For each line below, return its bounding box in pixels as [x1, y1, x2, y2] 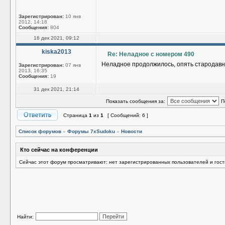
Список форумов [19, 129, 61, 134]
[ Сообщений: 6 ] [106, 113, 150, 118]
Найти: [17, 214, 34, 219]
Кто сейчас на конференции [20, 147, 98, 153]
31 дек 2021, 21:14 [33, 86, 79, 92]
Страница [62, 113, 89, 118]
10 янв [64, 14, 81, 19]
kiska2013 [41, 48, 71, 55]
